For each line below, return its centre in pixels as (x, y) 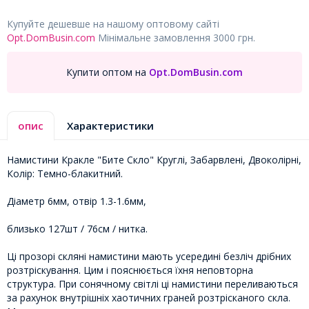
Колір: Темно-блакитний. (65, 173)
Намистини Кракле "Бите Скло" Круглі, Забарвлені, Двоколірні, (154, 159)
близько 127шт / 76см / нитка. (77, 228)
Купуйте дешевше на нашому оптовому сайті (113, 23)
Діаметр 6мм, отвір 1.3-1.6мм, (77, 201)
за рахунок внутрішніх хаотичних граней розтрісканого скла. (149, 297)
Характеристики (110, 125)
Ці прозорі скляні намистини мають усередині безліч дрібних (149, 256)
